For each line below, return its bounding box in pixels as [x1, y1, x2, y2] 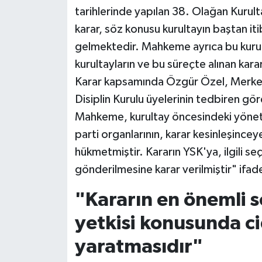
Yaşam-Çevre [31, 112, 96, 122]
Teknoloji [31, 52, 76, 62]
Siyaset [31, 22, 68, 32]
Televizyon [31, 82, 84, 92]
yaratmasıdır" [74, 237, 203, 257]
